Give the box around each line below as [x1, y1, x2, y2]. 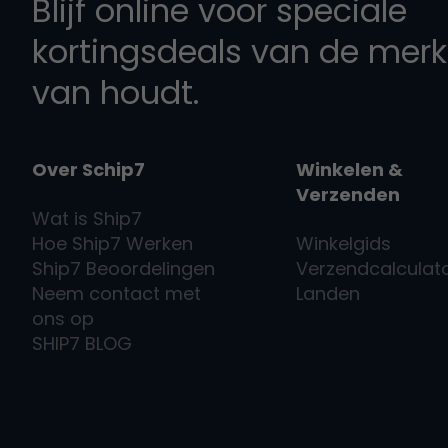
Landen [295, 280, 360, 306]
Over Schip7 [32, 156, 145, 182]
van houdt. [32, 69, 199, 115]
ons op [32, 305, 94, 331]
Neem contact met [32, 280, 201, 306]
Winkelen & [295, 156, 403, 182]
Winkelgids [295, 230, 391, 256]
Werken [121, 230, 193, 256]
